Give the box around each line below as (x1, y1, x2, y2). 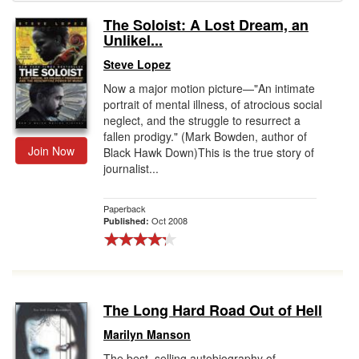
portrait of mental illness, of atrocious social (103, 96, 322, 112)
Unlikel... (103, 30, 163, 50)
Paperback (103, 202, 146, 215)
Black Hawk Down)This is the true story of (103, 144, 314, 160)
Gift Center (4, 19, 74, 40)
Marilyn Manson (103, 326, 191, 342)
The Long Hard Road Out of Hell (103, 300, 322, 321)
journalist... (103, 160, 159, 176)
